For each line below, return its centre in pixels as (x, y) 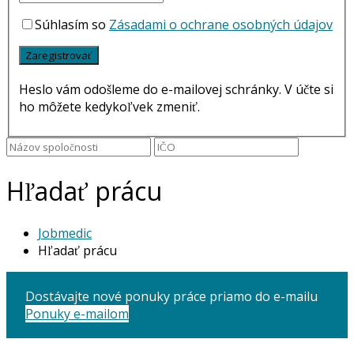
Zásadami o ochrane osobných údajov (221, 25)
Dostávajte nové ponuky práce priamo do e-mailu (171, 297)
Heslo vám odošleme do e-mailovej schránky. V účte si (176, 90)
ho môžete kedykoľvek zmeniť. (109, 107)
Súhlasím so (72, 25)
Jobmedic (65, 233)
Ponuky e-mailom (77, 314)
